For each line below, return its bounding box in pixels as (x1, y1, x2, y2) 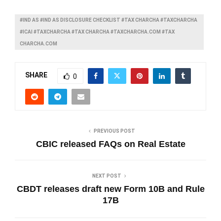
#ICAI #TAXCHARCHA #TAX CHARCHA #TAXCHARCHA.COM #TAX (20, 29, 175, 35)
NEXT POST (92, 173, 121, 179)
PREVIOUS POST (94, 128, 135, 134)
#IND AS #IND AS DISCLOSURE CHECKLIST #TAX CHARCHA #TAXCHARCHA (20, 17, 197, 23)
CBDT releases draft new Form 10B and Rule (16, 184, 205, 194)
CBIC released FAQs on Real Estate (36, 139, 185, 149)
